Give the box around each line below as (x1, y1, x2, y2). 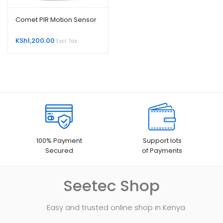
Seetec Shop (63, 174, 160, 197)
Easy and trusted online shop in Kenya (47, 202, 185, 213)
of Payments (142, 145, 183, 155)
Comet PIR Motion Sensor (15, 15, 97, 24)
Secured (45, 145, 73, 155)
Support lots (142, 135, 182, 145)
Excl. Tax (56, 37, 77, 45)
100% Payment (36, 135, 82, 145)
